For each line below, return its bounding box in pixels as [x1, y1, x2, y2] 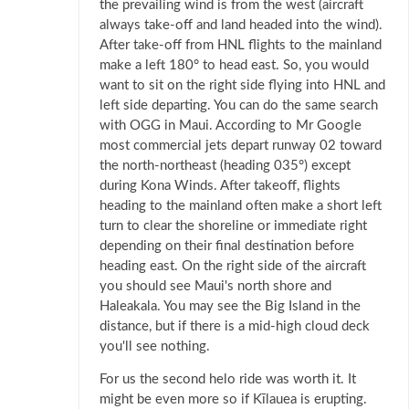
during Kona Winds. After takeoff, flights [100, 179, 341, 194]
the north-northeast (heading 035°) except [100, 159, 351, 173]
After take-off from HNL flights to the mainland [100, 38, 382, 53]
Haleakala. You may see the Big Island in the [100, 299, 361, 314]
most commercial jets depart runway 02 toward [100, 139, 382, 153]
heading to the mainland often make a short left [100, 199, 382, 214]
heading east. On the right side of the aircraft [100, 259, 366, 274]
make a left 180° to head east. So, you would [100, 58, 369, 73]
